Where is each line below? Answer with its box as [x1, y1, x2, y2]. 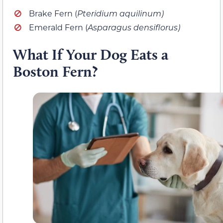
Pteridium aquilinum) [77, 7, 164, 18]
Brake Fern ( [29, 7, 77, 18]
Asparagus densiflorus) [88, 21, 180, 32]
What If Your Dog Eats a [13, 45, 168, 64]
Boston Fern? [13, 62, 98, 81]
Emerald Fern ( [29, 21, 88, 32]
